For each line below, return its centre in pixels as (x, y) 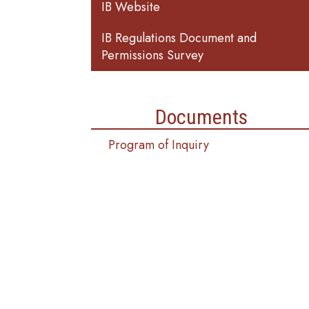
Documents (201, 117)
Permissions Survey (152, 55)
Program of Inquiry (159, 145)
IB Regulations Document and (179, 38)
